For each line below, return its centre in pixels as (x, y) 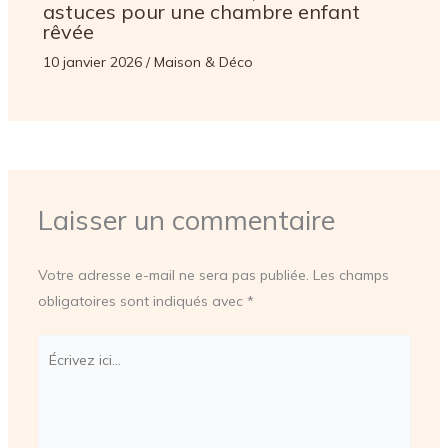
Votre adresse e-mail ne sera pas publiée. (173, 275)
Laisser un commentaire (186, 220)
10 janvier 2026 (94, 62)
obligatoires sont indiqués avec (142, 301)
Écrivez (59, 347)
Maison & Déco (203, 62)
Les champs (350, 275)
